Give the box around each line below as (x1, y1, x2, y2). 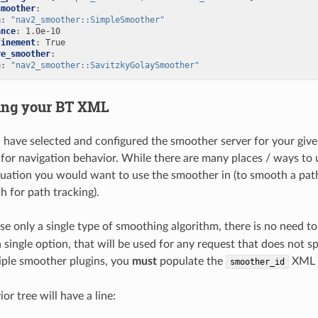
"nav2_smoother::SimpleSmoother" (10, 15, 165, 26)
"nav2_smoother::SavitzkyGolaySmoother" (10, 60, 199, 71)
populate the (156, 256, 226, 268)
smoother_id (229, 257, 285, 268)
